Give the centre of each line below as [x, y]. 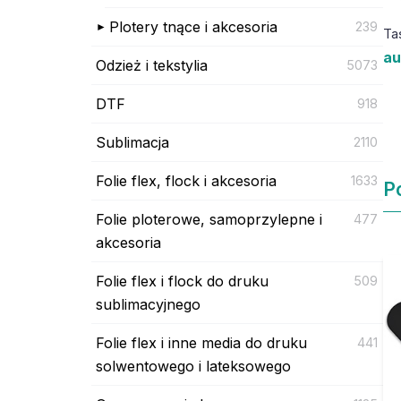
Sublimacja [132, 142]
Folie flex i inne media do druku [201, 342]
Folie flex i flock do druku [182, 281]
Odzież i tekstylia [152, 65]
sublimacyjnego [148, 304]
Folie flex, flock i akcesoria [186, 180]
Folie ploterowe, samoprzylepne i [209, 219]
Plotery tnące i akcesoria [193, 26]
